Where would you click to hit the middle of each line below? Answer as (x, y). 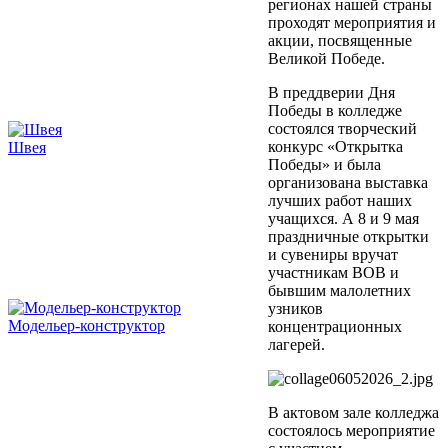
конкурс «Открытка (335, 147)
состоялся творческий (342, 129)
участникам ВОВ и (333, 273)
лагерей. (296, 345)
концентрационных (335, 327)
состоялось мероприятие (351, 431)
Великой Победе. (326, 59)
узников (295, 309)
